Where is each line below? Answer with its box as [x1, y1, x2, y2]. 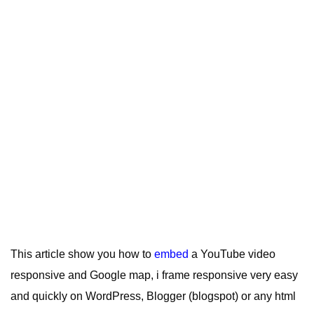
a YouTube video [189, 247, 275, 260]
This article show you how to [11, 247, 154, 260]
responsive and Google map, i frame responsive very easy [11, 268, 298, 281]
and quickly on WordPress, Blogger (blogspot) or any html [11, 289, 296, 302]
